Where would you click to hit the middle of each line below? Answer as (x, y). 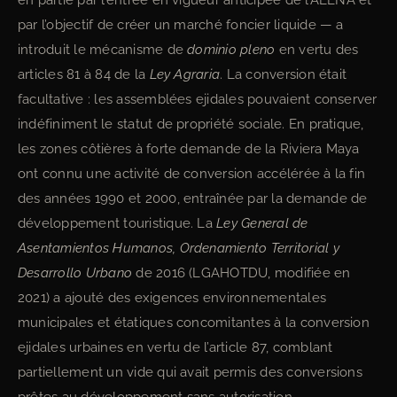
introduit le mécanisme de (103, 50)
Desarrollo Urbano (75, 273)
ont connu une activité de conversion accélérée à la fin (192, 174)
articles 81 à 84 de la (84, 74)
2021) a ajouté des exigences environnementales (172, 298)
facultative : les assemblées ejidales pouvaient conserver (198, 99)
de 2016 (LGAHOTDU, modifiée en (241, 273)
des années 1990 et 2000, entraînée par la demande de (193, 198)
